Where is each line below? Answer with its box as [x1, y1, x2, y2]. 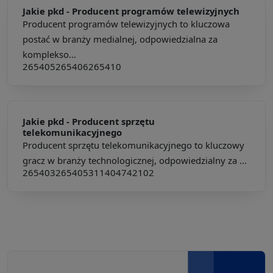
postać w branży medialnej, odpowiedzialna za [23, 32, 218, 45]
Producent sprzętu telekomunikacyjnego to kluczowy [23, 138, 244, 151]
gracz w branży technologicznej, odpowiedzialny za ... [23, 154, 247, 166]
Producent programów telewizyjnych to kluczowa [23, 17, 230, 30]
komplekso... [23, 48, 76, 60]
